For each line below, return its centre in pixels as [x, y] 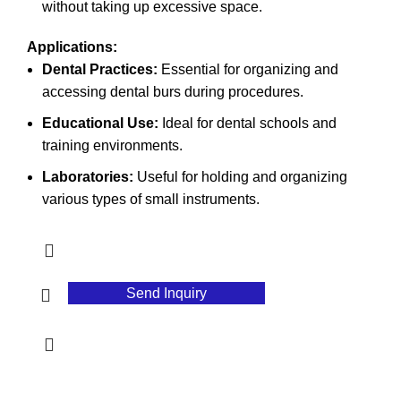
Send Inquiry [167, 293]
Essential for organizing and [248, 69]
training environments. [112, 145]
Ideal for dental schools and [247, 123]
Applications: [72, 47]
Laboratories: [88, 176]
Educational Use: [100, 123]
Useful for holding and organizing [240, 176]
